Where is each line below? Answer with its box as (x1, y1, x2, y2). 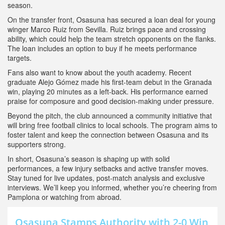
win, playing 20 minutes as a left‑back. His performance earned (8, 86, 208, 96)
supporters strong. (8, 139, 66, 149)
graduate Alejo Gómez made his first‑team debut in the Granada (8, 77, 212, 87)
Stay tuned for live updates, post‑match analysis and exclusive (8, 173, 205, 183)
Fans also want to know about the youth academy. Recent (8, 67, 191, 77)
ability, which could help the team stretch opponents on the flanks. (8, 34, 216, 44)
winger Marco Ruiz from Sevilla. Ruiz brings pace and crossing (8, 24, 206, 34)
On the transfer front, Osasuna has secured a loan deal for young (8, 15, 215, 25)
